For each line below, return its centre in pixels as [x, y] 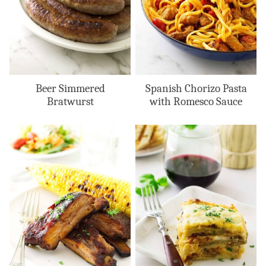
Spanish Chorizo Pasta [196, 89]
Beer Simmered [70, 89]
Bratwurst [70, 102]
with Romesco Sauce [196, 102]
